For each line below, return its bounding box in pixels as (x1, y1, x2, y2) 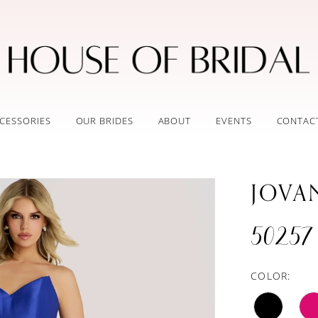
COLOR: (251, 269, 291, 283)
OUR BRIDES (75, 114, 133, 128)
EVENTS (216, 114, 252, 128)
